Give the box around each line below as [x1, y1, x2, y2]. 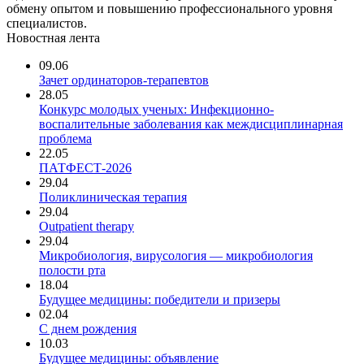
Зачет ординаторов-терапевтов [39, 72, 209, 87]
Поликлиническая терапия [39, 189, 187, 204]
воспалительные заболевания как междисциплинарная [39, 116, 343, 131]
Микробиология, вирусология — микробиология [39, 248, 313, 262]
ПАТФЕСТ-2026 [39, 160, 132, 175]
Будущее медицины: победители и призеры [39, 292, 280, 306]
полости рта [39, 262, 106, 277]
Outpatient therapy [39, 219, 134, 233]
